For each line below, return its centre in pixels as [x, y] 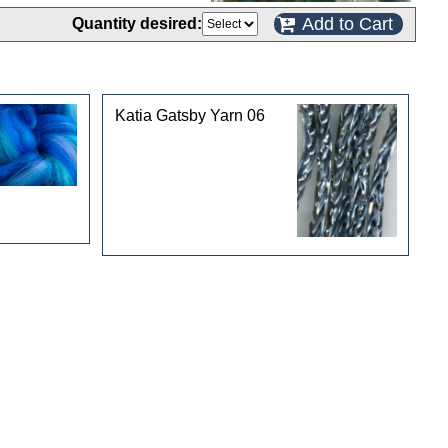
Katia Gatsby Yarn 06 [189, 115]
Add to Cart [347, 24]
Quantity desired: [137, 23]
